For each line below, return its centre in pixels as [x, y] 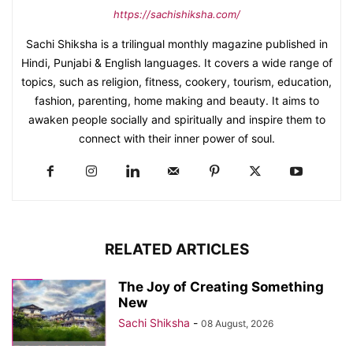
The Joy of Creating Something [221, 287]
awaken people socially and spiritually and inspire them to [176, 120]
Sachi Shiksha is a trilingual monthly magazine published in [176, 44]
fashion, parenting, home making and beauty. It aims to [176, 101]
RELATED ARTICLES [176, 250]
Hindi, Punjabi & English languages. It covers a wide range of [176, 63]
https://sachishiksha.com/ [176, 15]
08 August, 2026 [237, 324]
